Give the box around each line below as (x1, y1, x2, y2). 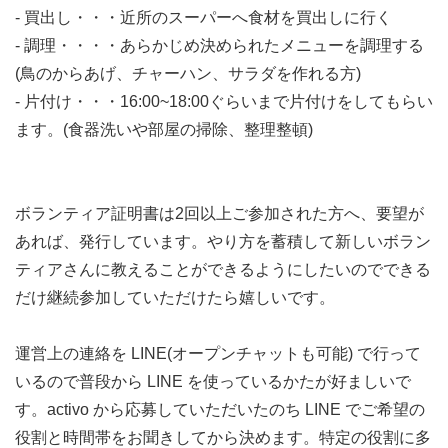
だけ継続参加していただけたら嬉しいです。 (15, 289, 335, 306)
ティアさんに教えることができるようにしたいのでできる (15, 261, 431, 278)
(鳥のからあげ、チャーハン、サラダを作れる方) (15, 65, 361, 82)
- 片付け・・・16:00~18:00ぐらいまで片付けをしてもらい (15, 93, 433, 110)
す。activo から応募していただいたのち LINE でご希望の (15, 401, 425, 418)
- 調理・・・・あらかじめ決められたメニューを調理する (15, 37, 424, 54)
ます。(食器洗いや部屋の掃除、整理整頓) (15, 121, 313, 138)
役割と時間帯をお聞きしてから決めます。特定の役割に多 (15, 429, 431, 446)
